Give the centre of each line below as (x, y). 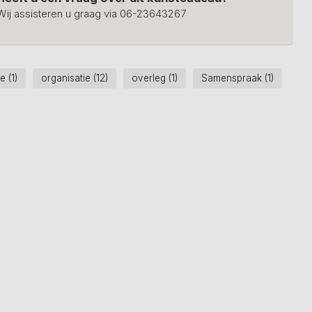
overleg (150, 78)
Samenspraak (233, 78)
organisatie (67, 78)
